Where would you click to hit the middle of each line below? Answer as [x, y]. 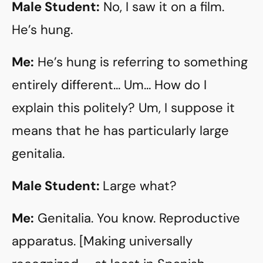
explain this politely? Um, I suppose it [123, 108]
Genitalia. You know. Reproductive [137, 218]
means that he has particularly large [120, 131]
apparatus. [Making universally [102, 241]
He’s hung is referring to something [141, 62]
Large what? [140, 186]
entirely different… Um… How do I [109, 85]
